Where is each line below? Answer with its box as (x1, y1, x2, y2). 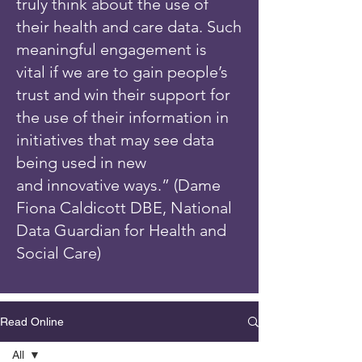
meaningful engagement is (16, 40, 207, 59)
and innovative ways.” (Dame (16, 175, 221, 195)
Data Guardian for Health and (16, 221, 226, 240)
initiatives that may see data (16, 130, 214, 149)
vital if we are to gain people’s (16, 62, 228, 82)
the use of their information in (16, 107, 229, 127)
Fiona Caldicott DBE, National (16, 198, 232, 217)
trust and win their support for (16, 85, 230, 104)
